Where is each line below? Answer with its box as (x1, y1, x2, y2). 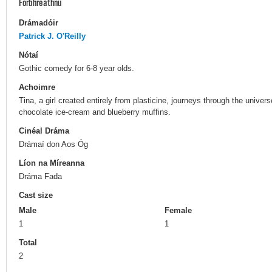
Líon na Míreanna (19, 158, 84, 168)
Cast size (19, 191, 53, 200)
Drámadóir (19, 18, 58, 27)
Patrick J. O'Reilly (19, 31, 86, 41)
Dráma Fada (19, 172, 62, 182)
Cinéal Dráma (19, 126, 69, 136)
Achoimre (19, 82, 55, 92)
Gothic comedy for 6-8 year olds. (19, 63, 134, 73)
